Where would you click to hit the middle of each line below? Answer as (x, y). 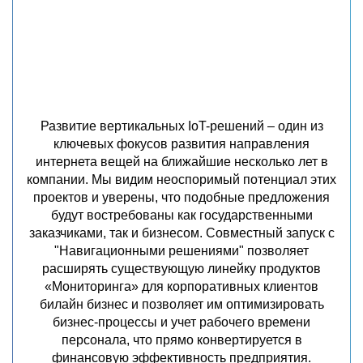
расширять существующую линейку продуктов (181, 269)
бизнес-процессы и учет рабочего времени (181, 322)
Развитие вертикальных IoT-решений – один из (181, 126)
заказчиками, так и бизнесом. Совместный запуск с (181, 233)
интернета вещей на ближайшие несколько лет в (181, 162)
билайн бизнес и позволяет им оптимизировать (181, 304)
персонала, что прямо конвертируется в (181, 340)
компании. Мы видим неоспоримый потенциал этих (181, 179)
